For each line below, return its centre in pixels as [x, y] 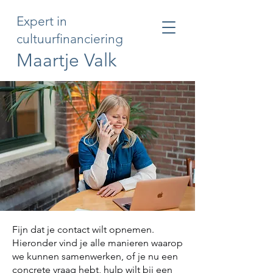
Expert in [42, 21]
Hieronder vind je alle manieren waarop [97, 243]
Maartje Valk [66, 60]
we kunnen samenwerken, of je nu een [95, 256]
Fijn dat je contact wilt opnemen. [83, 229]
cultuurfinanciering [70, 39]
